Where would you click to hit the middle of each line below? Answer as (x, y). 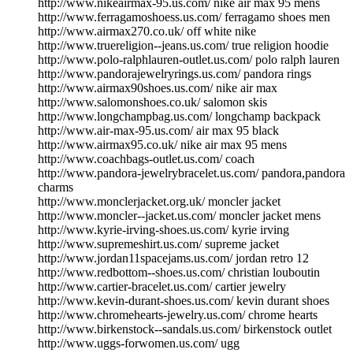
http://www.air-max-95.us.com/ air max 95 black (158, 130)
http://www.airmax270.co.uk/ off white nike (147, 31)
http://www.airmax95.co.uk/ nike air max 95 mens (162, 144)
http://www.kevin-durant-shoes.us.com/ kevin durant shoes (184, 300)
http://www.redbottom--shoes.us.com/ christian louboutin (179, 272)
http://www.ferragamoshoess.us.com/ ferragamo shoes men (184, 17)
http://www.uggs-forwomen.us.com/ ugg (139, 343)
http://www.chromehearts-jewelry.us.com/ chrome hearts (178, 314)
